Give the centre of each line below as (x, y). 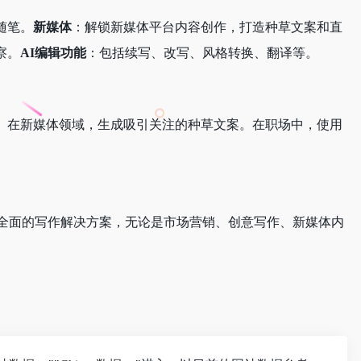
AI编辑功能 (53, 53)
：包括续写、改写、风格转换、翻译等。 (202, 53)
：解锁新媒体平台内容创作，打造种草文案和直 (207, 27)
